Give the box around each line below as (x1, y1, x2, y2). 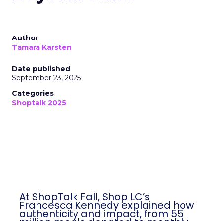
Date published (12, 64, 70, 73)
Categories (12, 89, 54, 98)
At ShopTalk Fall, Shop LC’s (19, 190, 150, 204)
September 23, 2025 (12, 74, 81, 82)
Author (12, 34, 38, 42)
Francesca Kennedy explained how (19, 198, 194, 212)
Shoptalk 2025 (12, 98, 66, 107)
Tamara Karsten (12, 43, 72, 52)
